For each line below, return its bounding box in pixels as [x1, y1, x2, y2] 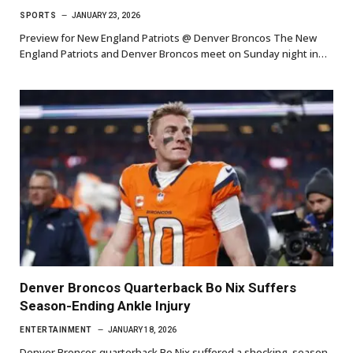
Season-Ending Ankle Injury [20, 297, 191, 314]
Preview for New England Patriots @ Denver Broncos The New [20, 30, 317, 45]
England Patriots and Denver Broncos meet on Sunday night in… [20, 46, 327, 61]
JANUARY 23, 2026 [72, 10, 140, 20]
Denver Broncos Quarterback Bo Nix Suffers [20, 279, 296, 295]
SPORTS [20, 10, 56, 20]
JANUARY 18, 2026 [107, 325, 176, 334]
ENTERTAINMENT [20, 325, 92, 334]
